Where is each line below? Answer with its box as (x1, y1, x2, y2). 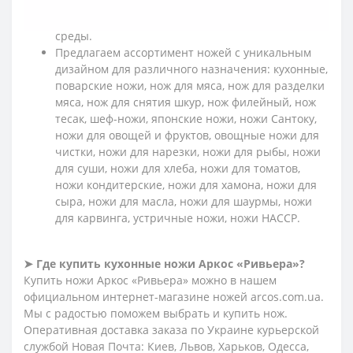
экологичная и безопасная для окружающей (55, 11, 297, 27)
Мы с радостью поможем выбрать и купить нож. (24, 305, 288, 321)
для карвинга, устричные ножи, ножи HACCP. (55, 210, 300, 225)
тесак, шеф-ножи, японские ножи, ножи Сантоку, (55, 110, 317, 126)
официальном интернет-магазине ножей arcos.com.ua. (24, 288, 324, 304)
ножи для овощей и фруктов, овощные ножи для (55, 127, 319, 143)
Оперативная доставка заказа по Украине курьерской (24, 321, 319, 337)
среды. (55, 28, 92, 43)
